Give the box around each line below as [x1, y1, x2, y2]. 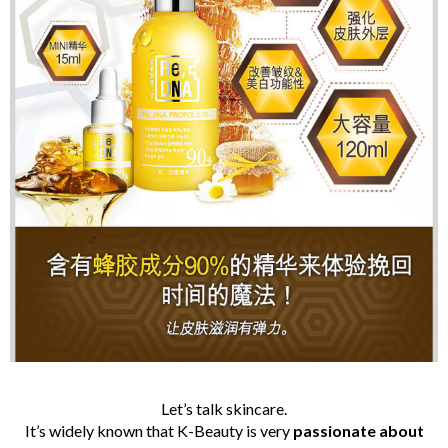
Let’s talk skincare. [161, 399, 287, 419]
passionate [292, 421, 376, 441]
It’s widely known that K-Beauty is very [24, 421, 293, 441]
